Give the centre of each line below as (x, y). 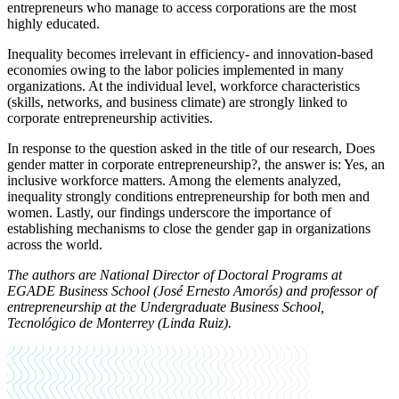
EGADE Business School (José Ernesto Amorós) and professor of (192, 291)
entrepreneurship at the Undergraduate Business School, (166, 307)
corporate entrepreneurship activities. (110, 118)
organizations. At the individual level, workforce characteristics (183, 86)
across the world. (57, 245)
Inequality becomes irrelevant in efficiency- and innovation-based (190, 54)
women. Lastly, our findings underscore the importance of (169, 213)
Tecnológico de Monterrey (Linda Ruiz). (119, 323)
